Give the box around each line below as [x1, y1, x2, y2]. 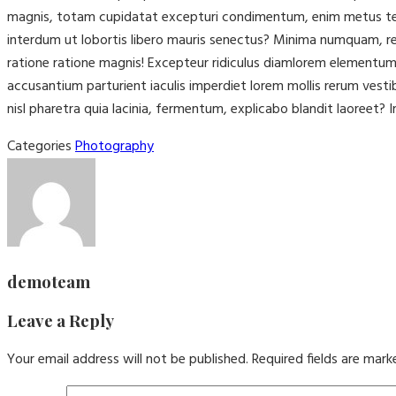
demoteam [7, 270, 90, 293]
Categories [7, 134, 75, 158]
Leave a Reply [7, 308, 114, 331]
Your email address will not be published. [7, 347, 248, 371]
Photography [75, 134, 154, 158]
